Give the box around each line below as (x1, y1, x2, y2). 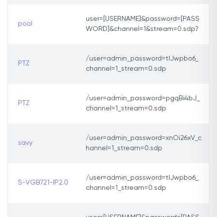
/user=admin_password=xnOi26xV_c (86, 135, 201, 142)
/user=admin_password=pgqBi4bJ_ (86, 95, 200, 102)
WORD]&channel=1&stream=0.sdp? (86, 26, 199, 33)
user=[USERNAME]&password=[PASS (86, 15, 200, 23)
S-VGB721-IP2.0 (18, 179, 68, 186)
